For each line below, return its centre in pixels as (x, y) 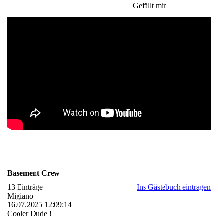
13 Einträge (25, 187)
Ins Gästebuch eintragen (174, 187)
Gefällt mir (150, 5)
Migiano (20, 196)
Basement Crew (34, 173)
